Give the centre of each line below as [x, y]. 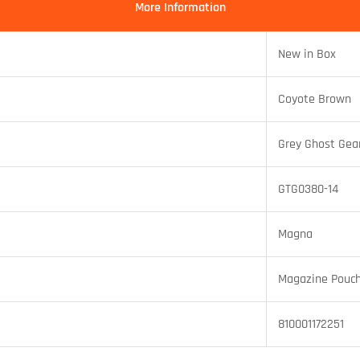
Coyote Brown [315, 100]
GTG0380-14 [308, 190]
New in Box [307, 55]
